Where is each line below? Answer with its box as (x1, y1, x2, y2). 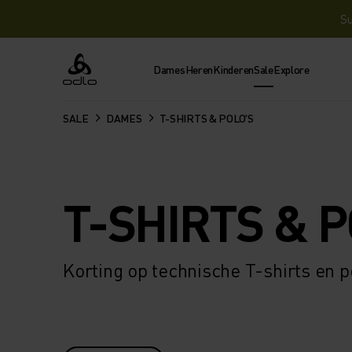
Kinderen (213, 61, 254, 76)
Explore (273, 61, 310, 76)
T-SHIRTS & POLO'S (159, 110, 254, 125)
